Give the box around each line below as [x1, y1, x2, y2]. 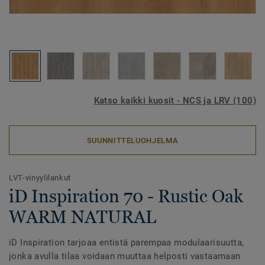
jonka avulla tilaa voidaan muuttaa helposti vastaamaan [9, 251, 241, 261]
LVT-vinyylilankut [9, 173, 72, 182]
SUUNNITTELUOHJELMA [86, 135, 179, 145]
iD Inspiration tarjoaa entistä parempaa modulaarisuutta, [9, 237, 244, 248]
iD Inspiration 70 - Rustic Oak [9, 186, 243, 206]
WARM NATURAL [9, 206, 156, 227]
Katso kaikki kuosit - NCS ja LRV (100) [93, 95, 256, 106]
